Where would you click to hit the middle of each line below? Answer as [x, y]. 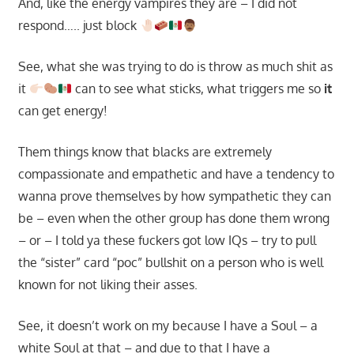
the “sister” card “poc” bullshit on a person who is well [170, 263]
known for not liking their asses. [107, 285]
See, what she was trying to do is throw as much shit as [175, 67]
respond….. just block [79, 26]
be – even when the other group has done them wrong [173, 218]
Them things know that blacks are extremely [145, 152]
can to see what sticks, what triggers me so [198, 89]
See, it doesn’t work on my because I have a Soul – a [168, 326]
